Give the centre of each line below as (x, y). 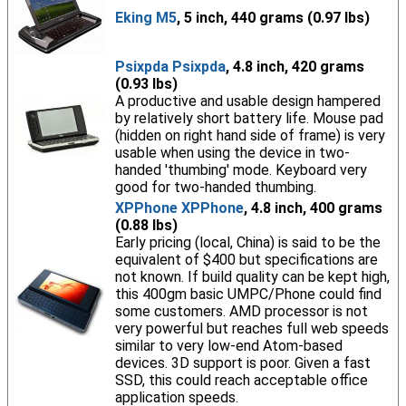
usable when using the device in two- (232, 153)
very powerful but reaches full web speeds (251, 329)
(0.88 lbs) (146, 225)
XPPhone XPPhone (179, 208)
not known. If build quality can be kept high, (252, 277)
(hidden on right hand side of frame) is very (250, 135)
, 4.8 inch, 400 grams (313, 208)
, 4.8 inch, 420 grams (295, 67)
